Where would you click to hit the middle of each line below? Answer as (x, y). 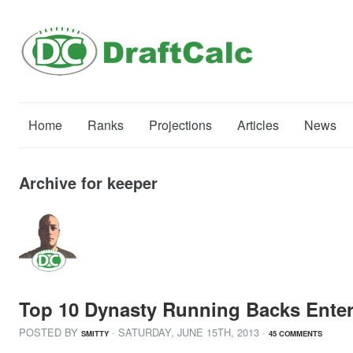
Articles (258, 125)
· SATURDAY (141, 332)
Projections (180, 125)
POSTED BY (50, 332)
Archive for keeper (88, 182)
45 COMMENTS (295, 333)
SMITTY (95, 333)
